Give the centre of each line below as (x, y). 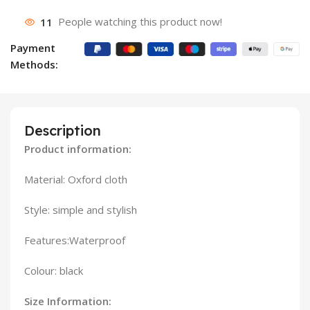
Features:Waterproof (75, 240)
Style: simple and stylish (81, 210)
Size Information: (68, 301)
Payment (33, 48)
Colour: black (54, 271)
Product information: (78, 149)
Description (63, 131)
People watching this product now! (140, 22)
